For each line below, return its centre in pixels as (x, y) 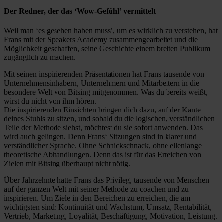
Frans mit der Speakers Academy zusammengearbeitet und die (101, 40)
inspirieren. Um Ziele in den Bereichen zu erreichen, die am (97, 198)
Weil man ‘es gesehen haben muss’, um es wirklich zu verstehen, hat (111, 31)
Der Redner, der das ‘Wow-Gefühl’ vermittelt (80, 11)
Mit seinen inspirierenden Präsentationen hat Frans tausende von (104, 74)
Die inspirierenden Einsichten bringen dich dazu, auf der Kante (102, 110)
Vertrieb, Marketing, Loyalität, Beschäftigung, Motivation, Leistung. (111, 216)
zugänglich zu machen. (40, 57)
